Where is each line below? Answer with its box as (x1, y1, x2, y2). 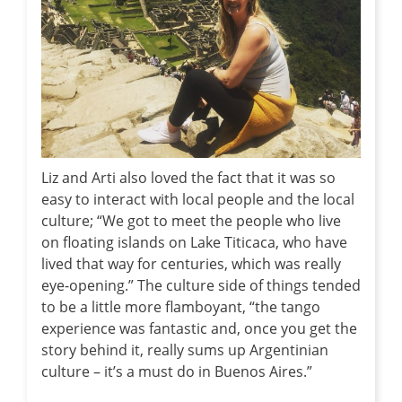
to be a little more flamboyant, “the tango (41, 297, 320, 318)
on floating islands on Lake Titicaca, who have (41, 232, 347, 253)
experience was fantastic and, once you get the (41, 319, 357, 339)
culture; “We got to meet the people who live (41, 211, 341, 232)
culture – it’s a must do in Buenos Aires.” (41, 362, 312, 382)
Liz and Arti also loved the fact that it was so (41, 168, 336, 188)
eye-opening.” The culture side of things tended (41, 275, 361, 296)
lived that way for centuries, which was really (41, 254, 341, 275)
